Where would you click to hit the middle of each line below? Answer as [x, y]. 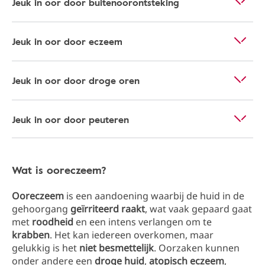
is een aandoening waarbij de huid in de [154, 196]
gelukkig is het [46, 248]
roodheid [53, 222]
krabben [31, 235]
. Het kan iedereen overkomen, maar [132, 235]
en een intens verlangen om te [143, 222]
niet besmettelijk [117, 248]
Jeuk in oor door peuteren [70, 119]
